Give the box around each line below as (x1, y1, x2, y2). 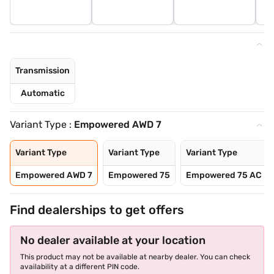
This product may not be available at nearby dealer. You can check (20, 253, 250, 262)
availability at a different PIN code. (20, 262, 139, 272)
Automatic (20, 88, 65, 99)
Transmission (15, 65, 70, 76)
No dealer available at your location (20, 234, 206, 248)
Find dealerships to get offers (10, 202, 184, 218)
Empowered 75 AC (186, 170, 262, 181)
